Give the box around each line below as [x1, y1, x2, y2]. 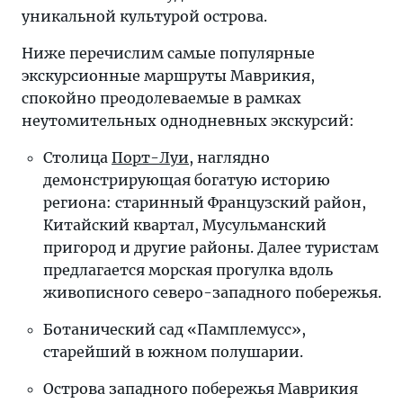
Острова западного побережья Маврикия [43, 380, 358, 398]
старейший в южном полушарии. [43, 343, 303, 361]
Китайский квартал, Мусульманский [43, 216, 327, 234]
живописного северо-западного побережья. [43, 283, 381, 301]
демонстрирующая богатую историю [43, 171, 330, 189]
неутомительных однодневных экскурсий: [22, 112, 354, 130]
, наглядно [189, 148, 270, 166]
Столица [43, 148, 112, 166]
